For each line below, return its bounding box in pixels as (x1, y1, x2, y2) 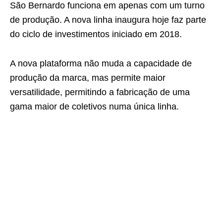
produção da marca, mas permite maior (10, 72, 166, 83)
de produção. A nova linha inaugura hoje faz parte (10, 14, 206, 25)
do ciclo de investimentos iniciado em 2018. (10, 29, 182, 39)
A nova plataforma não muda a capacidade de (10, 58, 192, 68)
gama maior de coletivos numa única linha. (10, 101, 179, 111)
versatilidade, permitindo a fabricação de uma (10, 87, 190, 97)
